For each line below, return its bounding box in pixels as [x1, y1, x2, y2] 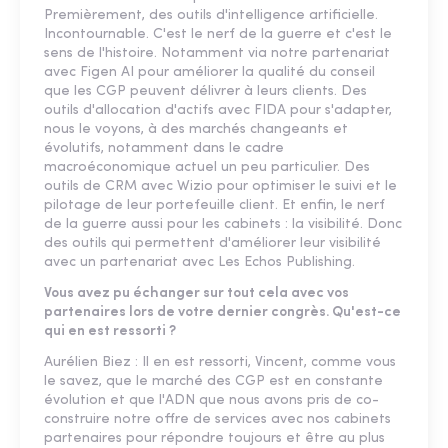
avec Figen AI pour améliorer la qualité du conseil [44, 64, 375, 80]
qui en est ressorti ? [44, 323, 176, 339]
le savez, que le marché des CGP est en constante [44, 373, 383, 389]
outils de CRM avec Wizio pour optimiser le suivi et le [44, 178, 397, 194]
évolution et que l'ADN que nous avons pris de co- [44, 392, 379, 408]
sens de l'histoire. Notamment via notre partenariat [44, 45, 390, 61]
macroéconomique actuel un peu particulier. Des [44, 159, 370, 175]
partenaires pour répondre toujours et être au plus [44, 430, 385, 446]
